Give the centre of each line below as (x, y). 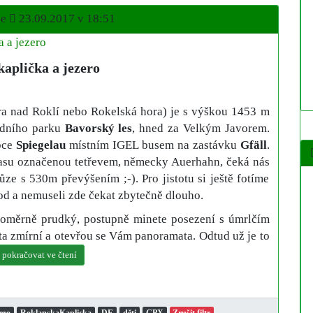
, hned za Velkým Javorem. (201, 128)
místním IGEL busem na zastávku (153, 145)
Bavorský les (99, 128)
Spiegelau (41, 145)
